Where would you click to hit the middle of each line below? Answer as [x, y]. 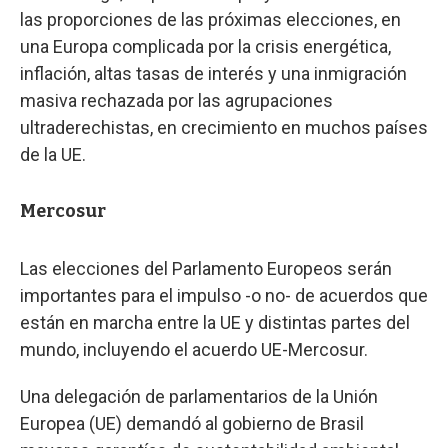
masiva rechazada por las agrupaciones [176, 100]
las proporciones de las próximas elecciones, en [210, 19]
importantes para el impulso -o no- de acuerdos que [224, 295]
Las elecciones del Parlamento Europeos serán [206, 268]
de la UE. [53, 154]
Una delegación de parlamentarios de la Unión [199, 396]
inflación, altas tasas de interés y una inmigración [213, 73]
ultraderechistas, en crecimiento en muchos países [224, 127]
